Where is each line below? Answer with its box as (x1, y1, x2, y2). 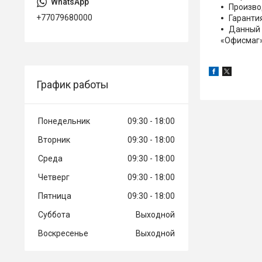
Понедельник (38, 116, 90, 126)
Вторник (38, 135, 70, 144)
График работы (36, 78, 109, 91)
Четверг (38, 172, 70, 182)
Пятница (38, 191, 71, 201)
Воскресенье (38, 228, 88, 238)
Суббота (38, 209, 70, 219)
